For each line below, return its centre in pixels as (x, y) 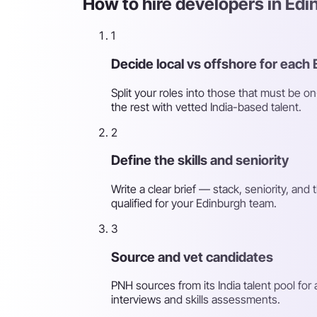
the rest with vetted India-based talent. (206, 106)
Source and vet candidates (192, 257)
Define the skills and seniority (200, 161)
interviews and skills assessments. (196, 300)
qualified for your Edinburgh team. (194, 203)
